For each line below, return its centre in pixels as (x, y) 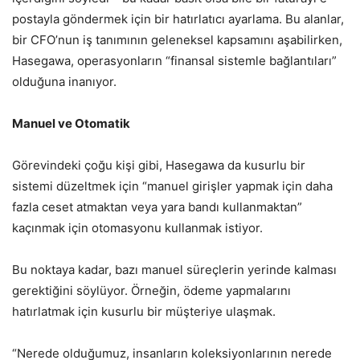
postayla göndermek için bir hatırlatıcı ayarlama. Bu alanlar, (178, 18)
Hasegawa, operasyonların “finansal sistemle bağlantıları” (174, 60)
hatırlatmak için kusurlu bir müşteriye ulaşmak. (144, 311)
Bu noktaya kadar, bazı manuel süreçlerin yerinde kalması (174, 269)
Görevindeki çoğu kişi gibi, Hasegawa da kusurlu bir (159, 165)
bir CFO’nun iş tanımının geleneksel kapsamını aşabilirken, (177, 39)
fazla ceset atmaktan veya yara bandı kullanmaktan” (157, 207)
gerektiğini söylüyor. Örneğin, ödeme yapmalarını (151, 290)
